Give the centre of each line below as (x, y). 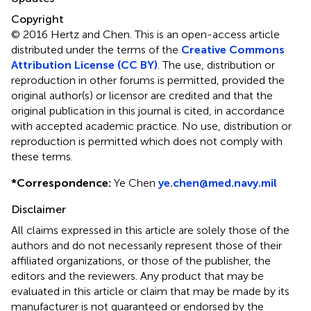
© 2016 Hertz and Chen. (73, 34)
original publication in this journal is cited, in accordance (148, 111)
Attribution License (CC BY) (84, 65)
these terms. (42, 157)
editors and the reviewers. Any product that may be (137, 276)
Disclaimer (39, 209)
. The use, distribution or (216, 65)
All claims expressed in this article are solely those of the (150, 230)
